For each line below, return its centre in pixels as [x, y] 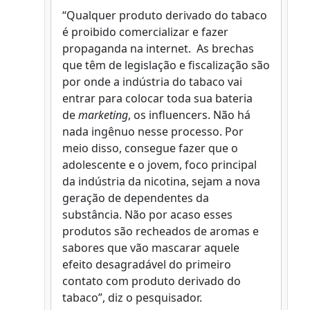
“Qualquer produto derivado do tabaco [165, 16]
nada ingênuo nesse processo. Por [153, 132]
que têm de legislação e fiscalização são [166, 65]
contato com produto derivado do [152, 281]
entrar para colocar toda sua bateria [157, 99]
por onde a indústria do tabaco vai [152, 82]
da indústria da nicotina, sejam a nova [161, 182]
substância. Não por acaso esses [147, 215]
